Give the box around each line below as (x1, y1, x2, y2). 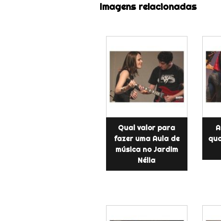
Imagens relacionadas (99, 1, 197, 13)
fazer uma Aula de (113, 134, 180, 143)
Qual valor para (118, 123, 176, 132)
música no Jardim (115, 145, 178, 154)
